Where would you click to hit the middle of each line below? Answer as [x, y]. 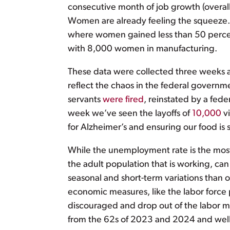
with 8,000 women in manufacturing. [142, 49]
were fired [123, 100]
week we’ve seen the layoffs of [130, 114]
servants [85, 100]
